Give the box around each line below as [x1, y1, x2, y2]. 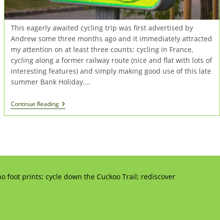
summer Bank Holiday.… [10, 77, 90, 86]
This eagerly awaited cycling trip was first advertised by [10, 23, 193, 32]
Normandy [58, 114, 93, 124]
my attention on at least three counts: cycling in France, [10, 44, 193, 54]
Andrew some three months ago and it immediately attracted [10, 33, 212, 43]
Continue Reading [10, 99, 59, 108]
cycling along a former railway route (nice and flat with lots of [10, 55, 212, 65]
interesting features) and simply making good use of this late [10, 66, 211, 76]
